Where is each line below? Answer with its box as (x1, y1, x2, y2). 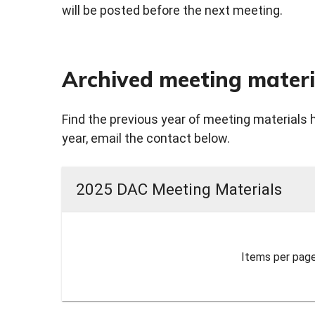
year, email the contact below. (62, 131, 230, 146)
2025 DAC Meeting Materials (76, 179, 282, 198)
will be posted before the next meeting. (62, 3, 283, 18)
